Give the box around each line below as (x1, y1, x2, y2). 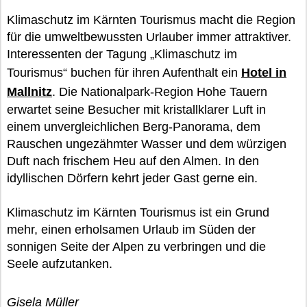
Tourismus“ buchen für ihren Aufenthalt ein (7, 66, 241, 79)
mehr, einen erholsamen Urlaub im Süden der (7, 223, 256, 236)
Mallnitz (7, 85, 52, 99)
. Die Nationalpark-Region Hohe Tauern (52, 85, 267, 99)
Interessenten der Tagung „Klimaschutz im (7, 47, 237, 61)
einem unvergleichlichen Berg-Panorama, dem (7, 120, 260, 134)
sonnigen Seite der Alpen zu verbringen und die (7, 240, 266, 254)
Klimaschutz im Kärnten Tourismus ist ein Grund (7, 206, 269, 219)
